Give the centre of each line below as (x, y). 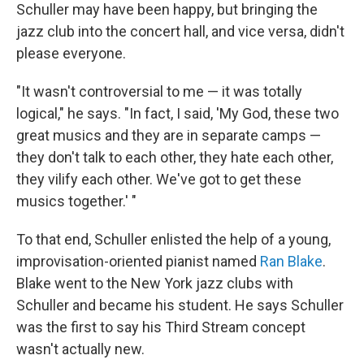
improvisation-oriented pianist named (138, 261)
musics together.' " (76, 201)
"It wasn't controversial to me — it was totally (159, 91)
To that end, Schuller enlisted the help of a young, (173, 239)
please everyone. (71, 53)
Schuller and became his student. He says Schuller (180, 305)
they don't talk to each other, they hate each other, (175, 157)
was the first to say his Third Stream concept (161, 327)
